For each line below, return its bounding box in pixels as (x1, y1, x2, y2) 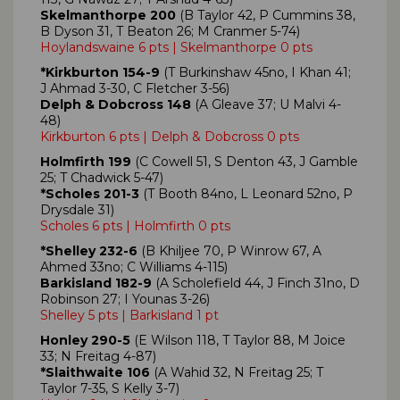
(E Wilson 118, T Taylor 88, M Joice (130, 331, 346, 348)
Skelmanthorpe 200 (40, 6, 176, 23)
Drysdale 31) (40, 201, 114, 218)
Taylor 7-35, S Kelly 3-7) (40, 379, 179, 396)
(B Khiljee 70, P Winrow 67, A (137, 242, 321, 259)
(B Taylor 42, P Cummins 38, (176, 6, 355, 23)
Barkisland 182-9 (40, 274, 152, 291)
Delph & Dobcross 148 (40, 96, 191, 112)
